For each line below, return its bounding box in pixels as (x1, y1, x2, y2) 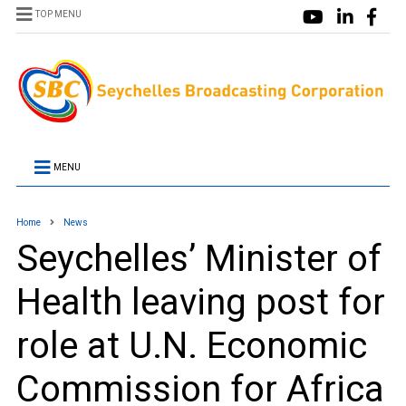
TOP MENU (34, 9, 82, 19)
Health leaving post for (15, 281, 385, 324)
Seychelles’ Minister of (15, 237, 382, 281)
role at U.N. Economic (15, 324, 367, 368)
